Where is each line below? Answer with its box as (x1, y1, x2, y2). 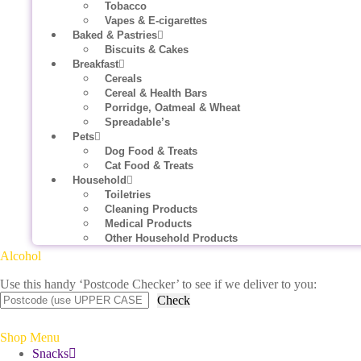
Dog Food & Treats (105, 145, 197, 157)
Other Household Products (105, 232, 238, 244)
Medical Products (105, 218, 192, 230)
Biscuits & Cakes (105, 44, 189, 56)
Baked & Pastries (73, 29, 157, 41)
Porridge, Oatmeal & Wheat (105, 102, 240, 114)
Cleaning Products (105, 203, 197, 215)
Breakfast (73, 58, 118, 70)
